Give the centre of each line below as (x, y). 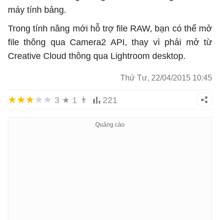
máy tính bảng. (37, 10)
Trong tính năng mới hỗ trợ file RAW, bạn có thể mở (110, 29)
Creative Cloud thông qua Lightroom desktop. (97, 56)
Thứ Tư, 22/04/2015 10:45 (166, 78)
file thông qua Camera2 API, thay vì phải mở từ (110, 42)
